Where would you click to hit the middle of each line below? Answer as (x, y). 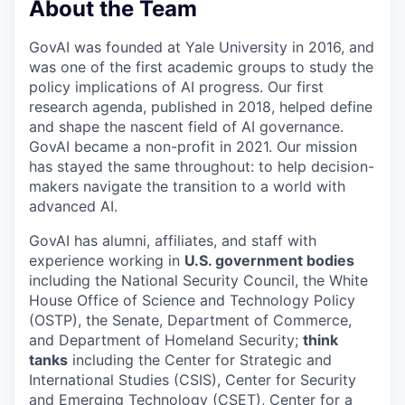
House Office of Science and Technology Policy (192, 300)
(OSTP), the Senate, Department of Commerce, (190, 320)
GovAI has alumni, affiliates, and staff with (173, 240)
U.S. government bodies (269, 260)
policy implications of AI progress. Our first (176, 86)
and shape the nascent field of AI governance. (186, 126)
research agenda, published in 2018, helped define (201, 106)
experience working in (107, 260)
